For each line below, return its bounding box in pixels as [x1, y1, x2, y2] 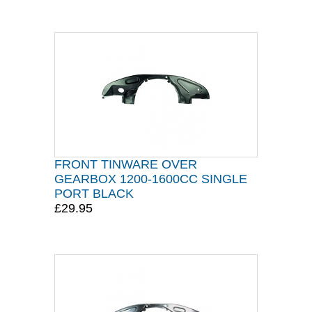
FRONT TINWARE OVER [54, 157, 197, 171]
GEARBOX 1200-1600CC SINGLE [54, 172, 247, 186]
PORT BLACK [54, 187, 134, 201]
